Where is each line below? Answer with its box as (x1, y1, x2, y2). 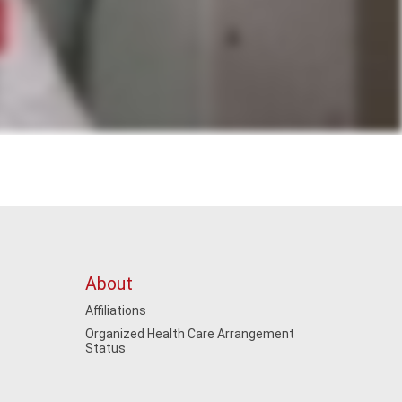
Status (84, 341, 126, 355)
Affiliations (84, 303, 146, 318)
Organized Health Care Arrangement (84, 327, 294, 341)
